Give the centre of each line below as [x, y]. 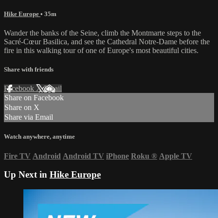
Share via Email [29, 117]
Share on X [22, 108]
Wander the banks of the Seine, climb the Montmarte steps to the [102, 33]
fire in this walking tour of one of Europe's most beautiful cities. [101, 50]
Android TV [83, 156]
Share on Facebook [34, 98]
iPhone [118, 156]
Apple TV [176, 156]
